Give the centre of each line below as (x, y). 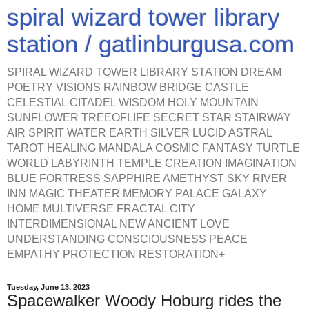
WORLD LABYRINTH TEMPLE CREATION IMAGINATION (152, 163)
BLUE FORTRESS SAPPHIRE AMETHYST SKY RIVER (147, 178)
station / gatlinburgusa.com (151, 44)
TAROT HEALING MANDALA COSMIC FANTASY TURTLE (153, 148)
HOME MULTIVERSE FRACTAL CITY (101, 209)
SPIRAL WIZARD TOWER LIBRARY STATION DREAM (144, 72)
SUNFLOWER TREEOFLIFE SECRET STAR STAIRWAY (149, 118)
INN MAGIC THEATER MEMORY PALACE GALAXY (137, 193)
